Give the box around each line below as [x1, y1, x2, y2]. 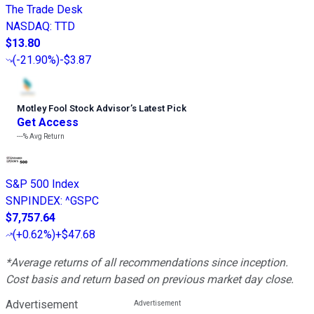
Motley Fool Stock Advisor [17, 103, 130, 114]
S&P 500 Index [6, 177, 79, 191]
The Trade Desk [6, 3, 83, 17]
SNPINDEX [6, 194, 60, 208]
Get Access [17, 116, 78, 130]
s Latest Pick [132, 103, 186, 114]
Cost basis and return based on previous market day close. [6, 273, 294, 287]
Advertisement [6, 298, 78, 312]
